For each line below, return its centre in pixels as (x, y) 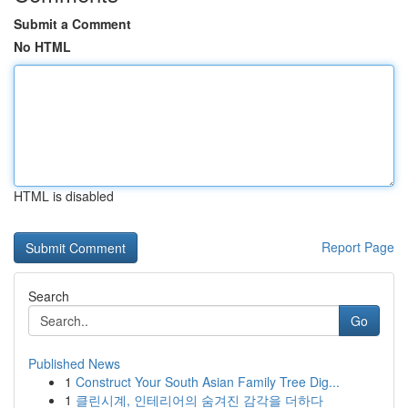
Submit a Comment (72, 24)
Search (49, 296)
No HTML (42, 46)
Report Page (358, 247)
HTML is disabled (64, 196)
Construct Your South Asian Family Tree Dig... (208, 382)
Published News (74, 363)
